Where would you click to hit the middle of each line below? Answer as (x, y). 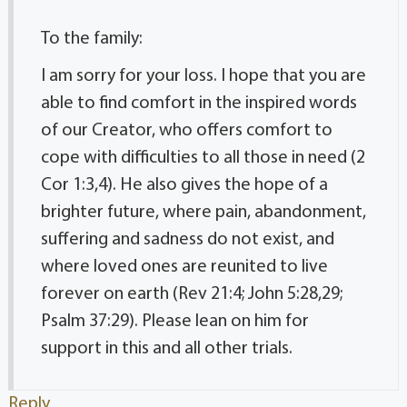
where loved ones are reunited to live (184, 267)
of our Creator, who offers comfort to (186, 130)
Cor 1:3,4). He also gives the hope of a (184, 185)
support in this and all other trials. (166, 348)
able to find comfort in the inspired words (199, 103)
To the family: (91, 39)
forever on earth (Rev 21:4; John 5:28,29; (191, 294)
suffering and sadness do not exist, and (187, 239)
